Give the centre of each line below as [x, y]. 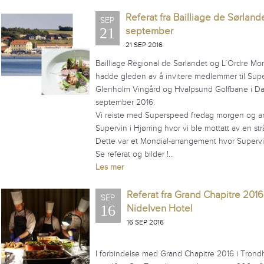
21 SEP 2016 [144, 45]
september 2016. [125, 102]
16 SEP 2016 [145, 222]
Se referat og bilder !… [134, 154]
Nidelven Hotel [159, 209]
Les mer [109, 167]
